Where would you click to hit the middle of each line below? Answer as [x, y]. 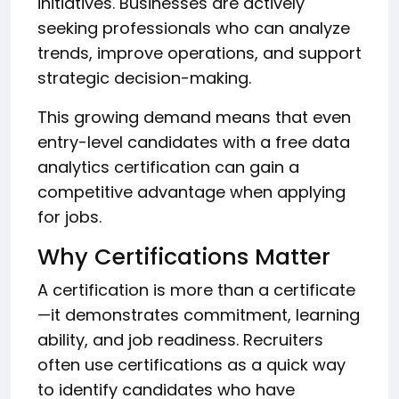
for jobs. [69, 216]
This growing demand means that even [194, 117]
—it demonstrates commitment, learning [199, 314]
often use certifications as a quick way [191, 364]
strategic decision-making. [144, 77]
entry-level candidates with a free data [194, 142]
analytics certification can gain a [168, 167]
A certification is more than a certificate [196, 289]
